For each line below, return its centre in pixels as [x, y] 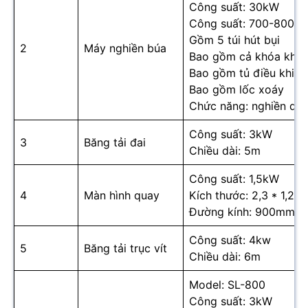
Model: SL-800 [227, 285]
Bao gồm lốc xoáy [236, 90]
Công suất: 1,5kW [234, 179]
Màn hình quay [122, 196]
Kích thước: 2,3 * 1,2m [246, 196]
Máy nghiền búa [125, 48]
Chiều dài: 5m [225, 151]
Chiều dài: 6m [225, 257]
